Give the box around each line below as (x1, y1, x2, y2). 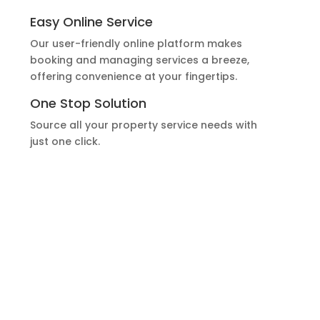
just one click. (29, 134, 100, 149)
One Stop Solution (29, 94, 146, 113)
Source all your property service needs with (29, 118, 257, 133)
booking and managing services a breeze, (29, 52, 249, 67)
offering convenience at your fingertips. (29, 69, 237, 84)
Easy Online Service (29, 12, 153, 31)
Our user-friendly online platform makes (29, 36, 242, 51)
